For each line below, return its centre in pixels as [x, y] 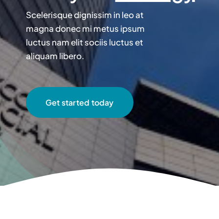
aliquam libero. [55, 56]
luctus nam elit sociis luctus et [84, 42]
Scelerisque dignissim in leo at [85, 15]
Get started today [79, 102]
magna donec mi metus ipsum [85, 28]
